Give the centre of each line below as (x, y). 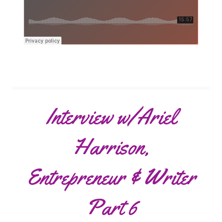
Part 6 (111, 207)
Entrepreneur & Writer (111, 177)
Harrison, (111, 146)
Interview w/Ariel (111, 116)
